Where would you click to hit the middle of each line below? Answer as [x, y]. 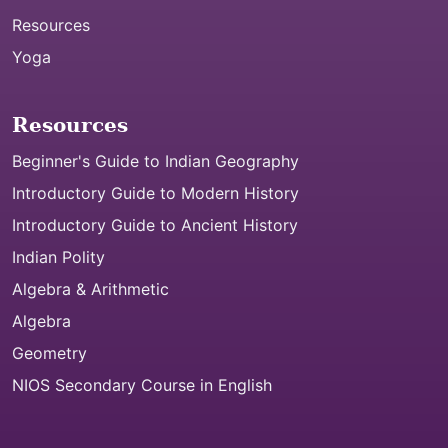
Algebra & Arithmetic [90, 289]
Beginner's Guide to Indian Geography [155, 161]
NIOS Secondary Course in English [142, 385]
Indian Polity [58, 257]
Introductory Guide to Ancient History [155, 225]
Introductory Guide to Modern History [155, 193]
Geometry [49, 353]
